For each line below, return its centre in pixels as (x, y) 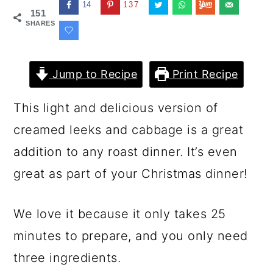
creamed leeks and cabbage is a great (129, 130)
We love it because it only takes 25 (120, 214)
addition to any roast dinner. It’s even (126, 152)
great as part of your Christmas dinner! (133, 174)
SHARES (41, 23)
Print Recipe (204, 74)
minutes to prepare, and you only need (131, 236)
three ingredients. (67, 258)
